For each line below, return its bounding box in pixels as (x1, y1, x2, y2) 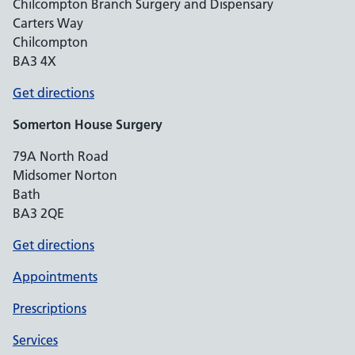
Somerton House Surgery (13, 116, 162, 132)
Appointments (13, 269, 97, 284)
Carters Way (13, 15, 83, 31)
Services (13, 332, 58, 348)
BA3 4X (13, 53, 56, 69)
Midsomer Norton (13, 167, 117, 183)
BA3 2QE (13, 205, 64, 221)
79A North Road (13, 148, 109, 164)
